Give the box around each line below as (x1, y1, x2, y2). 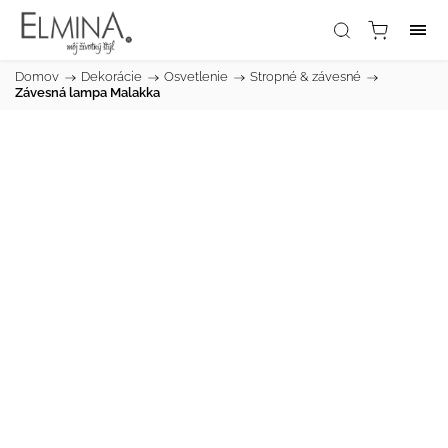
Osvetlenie (164, 69, 228, 84)
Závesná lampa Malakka (15, 85, 160, 100)
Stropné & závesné (250, 69, 361, 84)
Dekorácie (81, 69, 142, 84)
